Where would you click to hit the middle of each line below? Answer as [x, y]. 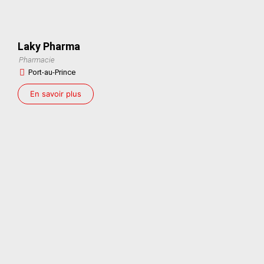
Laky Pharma [49, 46]
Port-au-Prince [52, 72]
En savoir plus [56, 93]
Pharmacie [37, 60]
